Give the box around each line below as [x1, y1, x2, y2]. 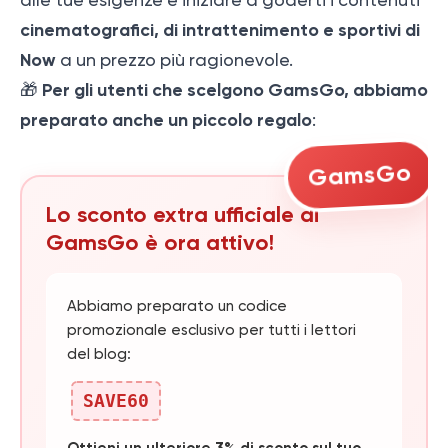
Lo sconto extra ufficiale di [46, 200, 320, 228]
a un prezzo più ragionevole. [56, 49, 293, 70]
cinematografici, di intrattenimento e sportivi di [20, 18, 420, 41]
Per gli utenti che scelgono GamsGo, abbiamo [42, 78, 428, 101]
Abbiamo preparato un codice [67, 296, 287, 315]
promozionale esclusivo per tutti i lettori [67, 320, 356, 339]
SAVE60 [83, 389, 149, 411]
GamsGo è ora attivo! [46, 228, 274, 256]
